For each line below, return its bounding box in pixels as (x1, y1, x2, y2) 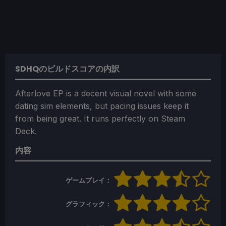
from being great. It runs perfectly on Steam (15, 113, 185, 124)
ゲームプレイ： (66, 176, 113, 184)
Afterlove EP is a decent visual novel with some (15, 88, 196, 98)
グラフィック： (66, 200, 113, 208)
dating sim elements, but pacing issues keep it (15, 100, 189, 111)
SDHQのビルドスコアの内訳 (15, 63, 120, 75)
